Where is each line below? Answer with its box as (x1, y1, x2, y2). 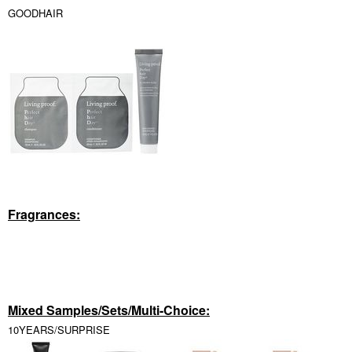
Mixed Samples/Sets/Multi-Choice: (8, 301, 210, 319)
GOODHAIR (8, 5, 63, 20)
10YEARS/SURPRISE (8, 322, 110, 337)
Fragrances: (8, 205, 80, 223)
